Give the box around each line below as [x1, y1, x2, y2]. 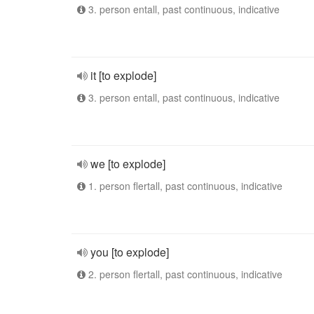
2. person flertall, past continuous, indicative [86, 267, 282, 281]
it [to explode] [90, 67, 156, 83]
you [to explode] [90, 244, 169, 260]
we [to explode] [90, 156, 165, 172]
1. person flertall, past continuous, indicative [86, 179, 282, 193]
